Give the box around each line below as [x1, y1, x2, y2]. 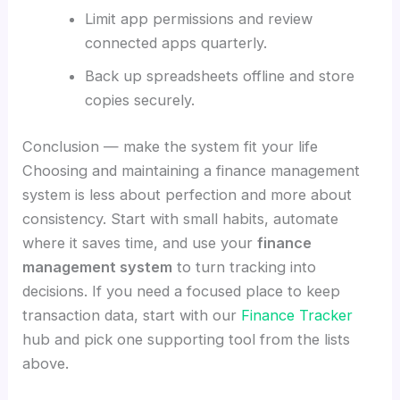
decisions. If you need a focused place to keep [22, 282, 341, 301]
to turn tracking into [172, 258, 317, 277]
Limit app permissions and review [84, 10, 312, 29]
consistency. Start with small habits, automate [22, 210, 339, 229]
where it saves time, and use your [22, 234, 258, 253]
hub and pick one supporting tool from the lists [22, 330, 351, 349]
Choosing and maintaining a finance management [22, 162, 361, 180]
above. [22, 354, 70, 373]
